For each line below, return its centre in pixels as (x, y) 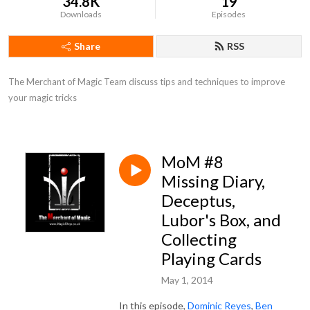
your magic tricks (43, 98)
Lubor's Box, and (221, 220)
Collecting (199, 239)
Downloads (81, 14)
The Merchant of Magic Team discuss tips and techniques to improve (147, 82)
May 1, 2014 (187, 280)
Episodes (229, 14)
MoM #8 (192, 162)
